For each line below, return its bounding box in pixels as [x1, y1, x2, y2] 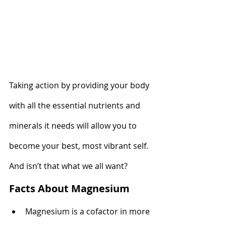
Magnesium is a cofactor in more [25, 205, 152, 217]
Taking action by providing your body [9, 79, 151, 91]
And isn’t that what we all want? [9, 160, 128, 172]
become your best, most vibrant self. [9, 140, 150, 151]
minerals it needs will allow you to [9, 120, 139, 131]
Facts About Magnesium [9, 181, 130, 195]
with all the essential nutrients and [9, 99, 142, 111]
